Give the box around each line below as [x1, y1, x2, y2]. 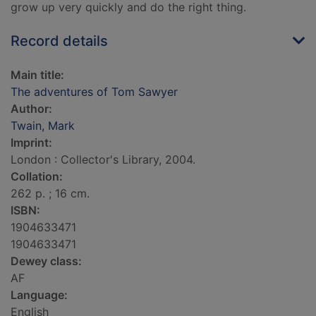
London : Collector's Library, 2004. [11, 152, 195, 167]
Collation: [11, 169, 63, 184]
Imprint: [11, 135, 52, 150]
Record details [11, 32, 108, 50]
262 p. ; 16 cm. [11, 186, 90, 201]
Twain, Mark [11, 119, 75, 133]
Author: [11, 102, 52, 116]
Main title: [11, 68, 64, 83]
